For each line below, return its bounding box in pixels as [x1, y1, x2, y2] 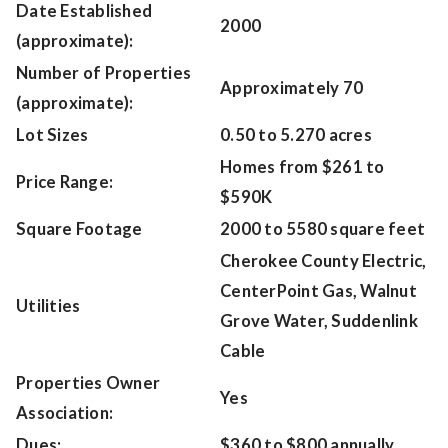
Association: [16, 403, 113, 423]
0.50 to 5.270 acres [220, 125, 372, 145]
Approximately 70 [220, 78, 363, 98]
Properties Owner [16, 373, 160, 393]
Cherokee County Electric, [220, 251, 427, 271]
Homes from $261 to [220, 157, 385, 177]
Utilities [16, 296, 81, 316]
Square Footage [16, 219, 143, 239]
